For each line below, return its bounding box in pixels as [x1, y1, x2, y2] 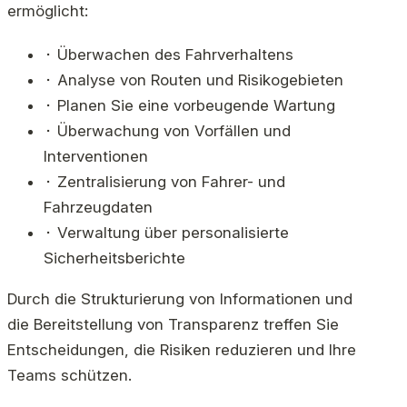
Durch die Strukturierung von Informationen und [7, 290, 352, 309]
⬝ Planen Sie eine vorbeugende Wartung [44, 96, 335, 115]
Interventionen [44, 147, 148, 166]
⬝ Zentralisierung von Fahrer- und [44, 173, 285, 192]
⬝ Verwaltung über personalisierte [44, 223, 289, 243]
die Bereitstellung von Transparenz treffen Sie [7, 315, 339, 334]
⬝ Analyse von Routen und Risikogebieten [44, 71, 343, 90]
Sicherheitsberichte [44, 249, 185, 268]
